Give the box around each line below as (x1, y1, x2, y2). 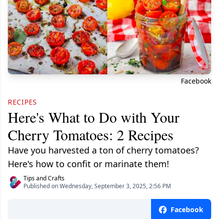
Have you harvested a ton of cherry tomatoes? (8, 144, 199, 156)
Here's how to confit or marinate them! (8, 158, 169, 170)
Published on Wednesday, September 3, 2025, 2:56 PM (23, 182, 171, 191)
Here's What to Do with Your (8, 107, 179, 127)
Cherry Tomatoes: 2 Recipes (8, 125, 174, 145)
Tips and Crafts (23, 174, 65, 183)
